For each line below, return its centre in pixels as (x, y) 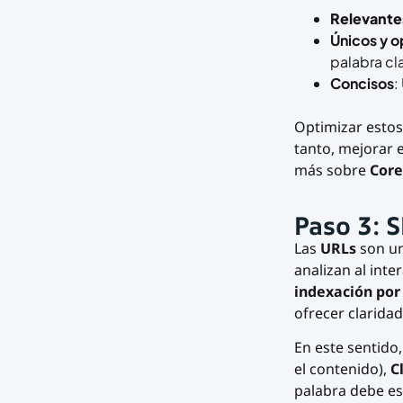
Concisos (362, 84)
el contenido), (342, 369)
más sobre (331, 170)
